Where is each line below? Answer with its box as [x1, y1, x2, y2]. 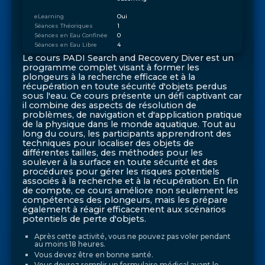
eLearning [34, 13, 64, 20]
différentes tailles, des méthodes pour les [22, 147, 203, 159]
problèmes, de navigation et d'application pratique [22, 109, 243, 121]
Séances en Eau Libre [34, 41, 97, 48]
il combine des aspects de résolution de [22, 100, 197, 111]
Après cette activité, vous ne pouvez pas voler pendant [34, 231, 231, 241]
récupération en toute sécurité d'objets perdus [22, 81, 228, 92]
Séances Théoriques [34, 22, 93, 30]
